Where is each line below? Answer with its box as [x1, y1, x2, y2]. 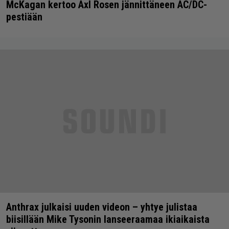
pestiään [6, 10, 42, 23]
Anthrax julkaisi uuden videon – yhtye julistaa [6, 200, 197, 213]
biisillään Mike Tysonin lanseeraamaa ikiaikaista [6, 213, 210, 225]
